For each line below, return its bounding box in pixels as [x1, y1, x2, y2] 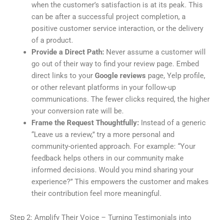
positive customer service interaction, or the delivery [31, 24, 203, 33]
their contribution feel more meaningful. [31, 189, 162, 198]
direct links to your [31, 71, 95, 80]
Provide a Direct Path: [31, 47, 104, 56]
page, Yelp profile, [145, 71, 205, 80]
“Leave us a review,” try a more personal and [31, 130, 174, 139]
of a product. [31, 35, 73, 45]
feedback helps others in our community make [31, 153, 184, 163]
